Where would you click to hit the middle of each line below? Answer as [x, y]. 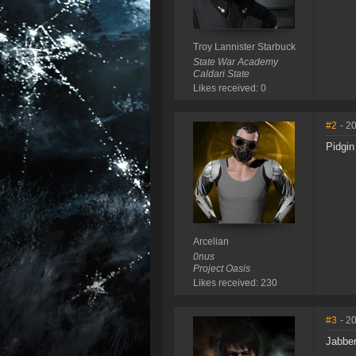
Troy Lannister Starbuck [244, 47]
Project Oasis [221, 269]
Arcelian [211, 242]
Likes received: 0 [229, 89]
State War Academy [235, 62]
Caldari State [221, 74]
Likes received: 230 [235, 283]
